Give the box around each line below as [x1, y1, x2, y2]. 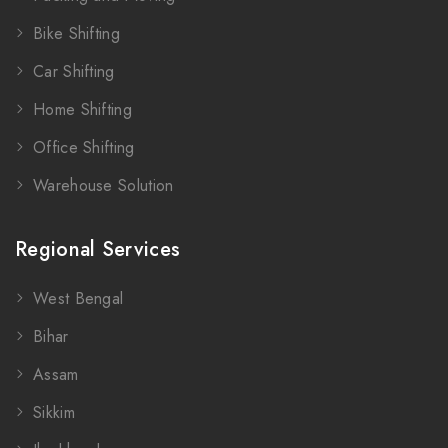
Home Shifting [33, 98, 132, 122]
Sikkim [33, 401, 75, 425]
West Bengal [33, 287, 124, 311]
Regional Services [15, 235, 181, 265]
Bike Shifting [33, 22, 120, 46]
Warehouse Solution [33, 174, 174, 198]
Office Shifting [33, 136, 135, 160]
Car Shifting [33, 60, 115, 84]
